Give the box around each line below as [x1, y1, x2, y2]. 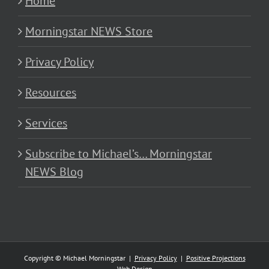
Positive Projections [186, 253, 246, 263]
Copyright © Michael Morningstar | [23, 253, 134, 263]
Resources [25, 85, 76, 101]
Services [25, 115, 67, 131]
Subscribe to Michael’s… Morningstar [25, 146, 212, 162]
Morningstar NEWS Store [25, 23, 153, 40]
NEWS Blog [25, 164, 83, 180]
